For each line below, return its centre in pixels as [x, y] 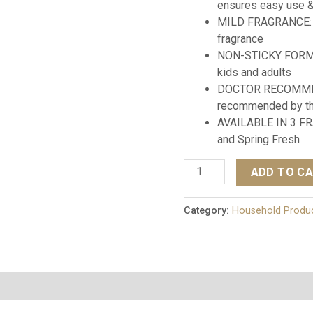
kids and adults [255, 72]
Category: [208, 211]
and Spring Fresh [259, 139]
